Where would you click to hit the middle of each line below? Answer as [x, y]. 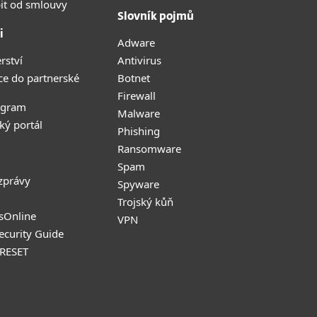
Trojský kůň [145, 202]
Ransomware [149, 149]
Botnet [134, 78]
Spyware [138, 184]
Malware [139, 113]
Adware [136, 42]
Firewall [137, 96]
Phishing [139, 131]
